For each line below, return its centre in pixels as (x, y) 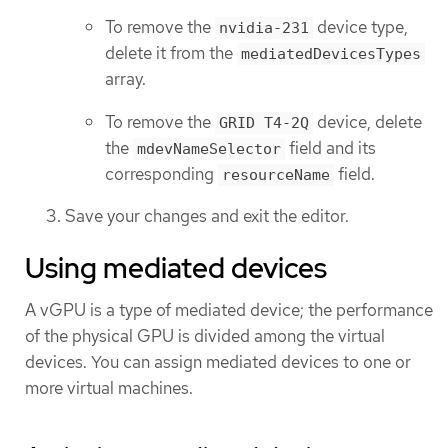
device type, (360, 27)
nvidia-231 (264, 28)
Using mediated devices (176, 267)
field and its (330, 147)
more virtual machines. (109, 387)
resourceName (276, 174)
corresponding (161, 173)
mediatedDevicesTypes (331, 54)
